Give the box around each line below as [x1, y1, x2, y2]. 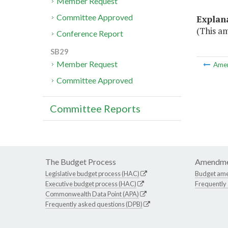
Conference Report [56, 28, 124, 39]
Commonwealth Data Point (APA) [45, 190, 139, 198]
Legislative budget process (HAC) [45, 169, 139, 178]
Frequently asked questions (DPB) [45, 200, 142, 209]
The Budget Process [45, 157, 116, 167]
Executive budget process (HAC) [45, 180, 136, 188]
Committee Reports [50, 102, 140, 115]
